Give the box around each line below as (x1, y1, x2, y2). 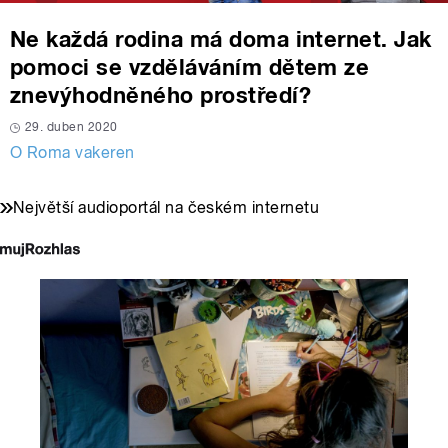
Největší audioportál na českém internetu (13, 197, 320, 217)
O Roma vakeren (10, 142, 135, 162)
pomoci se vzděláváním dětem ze (10, 53, 370, 80)
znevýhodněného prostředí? (10, 81, 311, 108)
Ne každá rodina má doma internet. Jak (10, 25, 432, 52)
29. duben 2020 (25, 119, 118, 134)
